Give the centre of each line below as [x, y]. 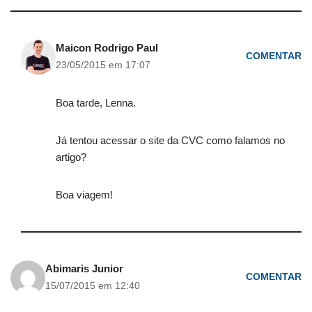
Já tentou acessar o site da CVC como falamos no [170, 140]
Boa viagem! [84, 194]
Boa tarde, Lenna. [96, 102]
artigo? [71, 157]
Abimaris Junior [84, 268]
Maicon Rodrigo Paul [107, 47]
